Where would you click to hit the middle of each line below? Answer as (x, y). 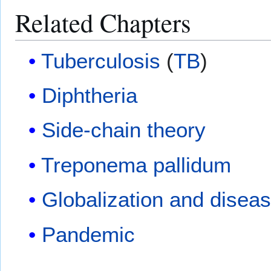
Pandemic (89, 234)
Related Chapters (103, 22)
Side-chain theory (124, 130)
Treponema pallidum (136, 165)
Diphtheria (90, 96)
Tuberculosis (101, 60)
